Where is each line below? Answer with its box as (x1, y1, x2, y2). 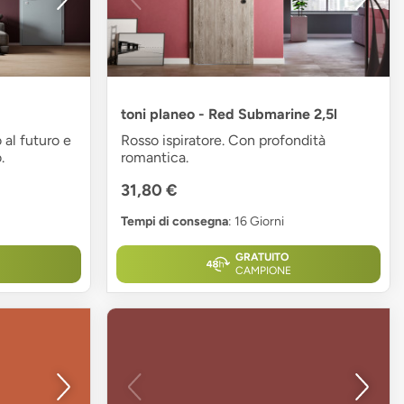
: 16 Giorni (228, 214, 285, 230)
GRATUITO (234, 251, 289, 264)
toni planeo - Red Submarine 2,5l (121, 106, 338, 124)
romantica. (121, 149, 189, 167)
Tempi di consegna (121, 214, 229, 230)
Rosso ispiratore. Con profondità (121, 132, 326, 150)
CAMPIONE (234, 264, 291, 278)
